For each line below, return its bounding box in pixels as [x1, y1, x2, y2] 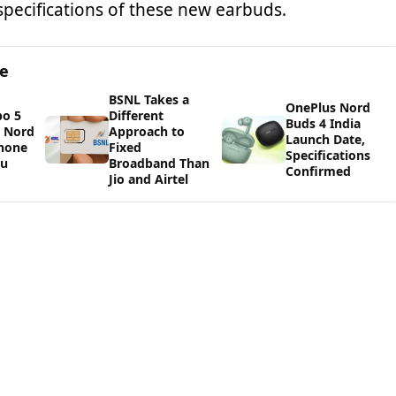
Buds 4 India [286, 115, 362, 133]
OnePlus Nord [286, 99, 371, 117]
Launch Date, [286, 131, 366, 148]
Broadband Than [109, 155, 210, 172]
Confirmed [286, 163, 352, 180]
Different [109, 107, 164, 125]
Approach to [109, 123, 186, 141]
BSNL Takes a [109, 91, 190, 109]
